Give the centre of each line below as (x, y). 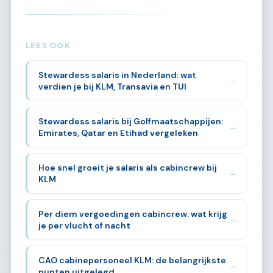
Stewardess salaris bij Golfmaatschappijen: (130, 121)
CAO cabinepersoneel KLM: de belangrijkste (132, 260)
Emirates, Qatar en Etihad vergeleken (118, 133)
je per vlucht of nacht (84, 225)
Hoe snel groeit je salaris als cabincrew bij (127, 167)
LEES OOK (48, 45)
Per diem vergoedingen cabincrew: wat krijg (133, 214)
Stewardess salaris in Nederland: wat (117, 75)
